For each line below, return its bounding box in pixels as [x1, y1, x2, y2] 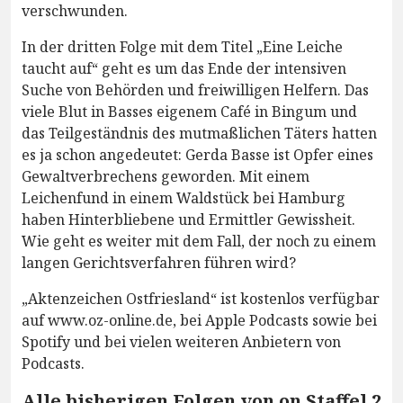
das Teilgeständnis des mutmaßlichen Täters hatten [22, 123, 377, 144]
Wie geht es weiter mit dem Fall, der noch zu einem [22, 231, 376, 252]
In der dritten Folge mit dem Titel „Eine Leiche [22, 37, 343, 58]
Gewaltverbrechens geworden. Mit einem [22, 166, 309, 187]
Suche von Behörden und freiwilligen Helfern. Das [22, 80, 369, 101]
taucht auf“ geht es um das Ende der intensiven [22, 58, 346, 79]
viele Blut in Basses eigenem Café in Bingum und [22, 102, 357, 122]
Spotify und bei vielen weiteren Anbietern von [22, 332, 341, 353]
